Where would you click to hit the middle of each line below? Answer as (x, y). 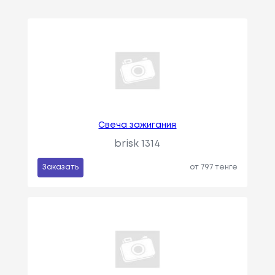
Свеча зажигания (137, 126)
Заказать (60, 168)
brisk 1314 (137, 144)
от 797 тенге (214, 168)
